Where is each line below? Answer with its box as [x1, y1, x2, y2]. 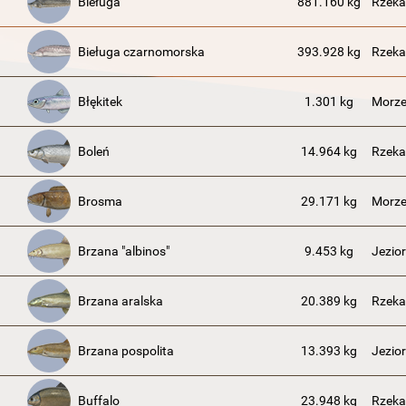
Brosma [78, 194, 122, 208]
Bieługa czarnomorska [78, 44, 205, 59]
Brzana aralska [78, 294, 163, 308]
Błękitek [78, 94, 122, 109]
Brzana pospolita [78, 343, 174, 358]
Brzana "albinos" [78, 244, 169, 258]
